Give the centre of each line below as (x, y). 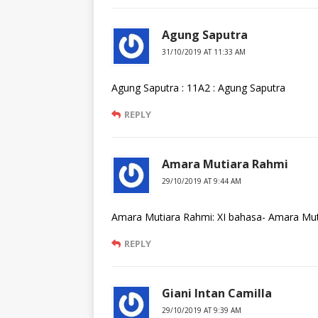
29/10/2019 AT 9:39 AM (202, 311)
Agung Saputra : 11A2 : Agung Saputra (198, 88)
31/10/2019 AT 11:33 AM (204, 52)
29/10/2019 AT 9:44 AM (202, 181)
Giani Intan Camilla (217, 294)
